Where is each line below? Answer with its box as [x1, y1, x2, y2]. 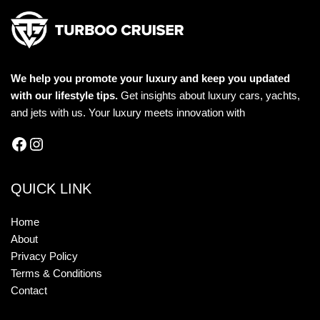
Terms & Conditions [11, 267, 102, 279]
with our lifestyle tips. [11, 89, 121, 101]
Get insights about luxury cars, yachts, [121, 89, 300, 101]
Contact [11, 284, 47, 296]
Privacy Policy [11, 250, 78, 262]
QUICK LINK [11, 180, 91, 196]
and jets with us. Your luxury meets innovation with [11, 106, 248, 119]
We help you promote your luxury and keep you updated [11, 72, 290, 84]
